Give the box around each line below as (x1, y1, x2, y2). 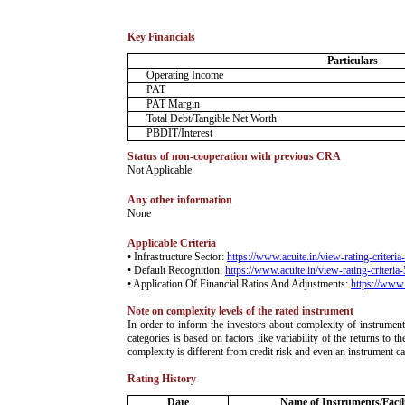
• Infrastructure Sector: (127, 250, 227, 263)
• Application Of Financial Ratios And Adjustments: (127, 278, 351, 290)
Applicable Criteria (127, 237, 216, 250)
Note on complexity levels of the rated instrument (127, 305, 353, 317)
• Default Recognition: (127, 264, 225, 277)
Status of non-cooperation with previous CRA (127, 150, 341, 163)
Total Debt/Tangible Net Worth (146, 112, 277, 125)
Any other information (127, 193, 232, 206)
